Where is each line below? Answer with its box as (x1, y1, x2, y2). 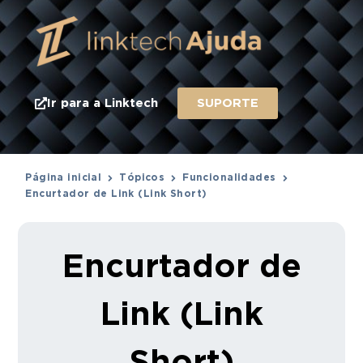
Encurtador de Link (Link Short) (25, 190, 207, 199)
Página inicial (25, 173, 102, 183)
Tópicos (119, 173, 165, 183)
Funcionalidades (182, 173, 276, 183)
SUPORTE (196, 97, 258, 109)
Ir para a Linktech (46, 97, 158, 109)
